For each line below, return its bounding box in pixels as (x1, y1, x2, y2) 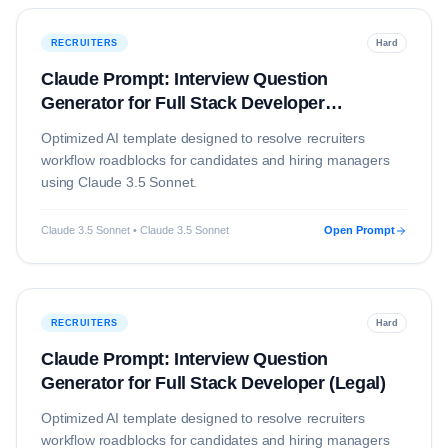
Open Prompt (324, 224, 395, 236)
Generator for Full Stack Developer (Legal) (41, 373, 386, 393)
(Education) (41, 117, 136, 137)
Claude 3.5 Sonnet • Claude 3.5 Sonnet (41, 224, 229, 236)
